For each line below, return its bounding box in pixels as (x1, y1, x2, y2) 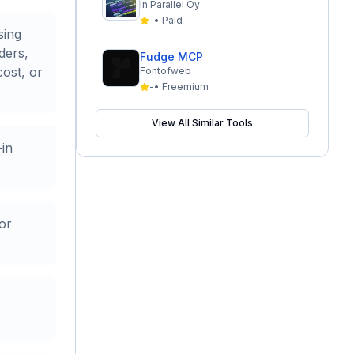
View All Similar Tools (152, 117, 253, 129)
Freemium (162, 81, 209, 92)
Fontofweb (140, 65, 191, 77)
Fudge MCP (140, 50, 203, 63)
